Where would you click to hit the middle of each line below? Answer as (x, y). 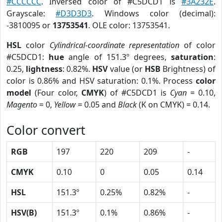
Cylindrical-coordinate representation (114, 45)
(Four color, (56, 93)
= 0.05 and (97, 105)
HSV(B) (24, 213)
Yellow (65, 105)
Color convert (46, 130)
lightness (44, 69)
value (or (126, 69)
